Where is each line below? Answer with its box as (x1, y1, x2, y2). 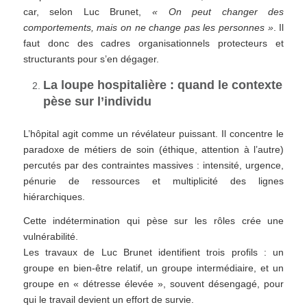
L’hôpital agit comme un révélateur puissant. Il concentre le (23, 127, 284, 139)
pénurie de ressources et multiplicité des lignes (23, 175, 284, 186)
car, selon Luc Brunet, (23, 6, 152, 17)
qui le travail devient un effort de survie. (23, 293, 194, 305)
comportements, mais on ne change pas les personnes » (23, 22, 273, 33)
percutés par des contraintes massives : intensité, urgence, (23, 159, 284, 171)
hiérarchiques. (23, 191, 85, 202)
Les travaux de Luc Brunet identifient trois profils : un (23, 246, 284, 258)
